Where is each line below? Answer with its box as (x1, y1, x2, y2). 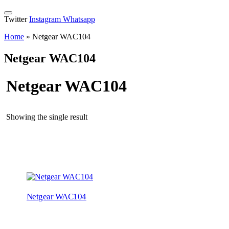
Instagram (29, 15, 61, 24)
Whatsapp (63, 15, 95, 24)
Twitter (4, 15, 27, 24)
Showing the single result (6, 112, 87, 122)
